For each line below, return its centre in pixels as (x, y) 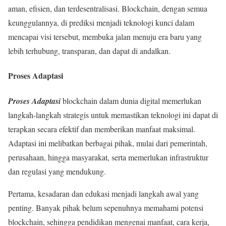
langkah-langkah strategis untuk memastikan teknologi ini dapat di (113, 115)
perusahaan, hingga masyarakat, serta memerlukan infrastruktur (108, 157)
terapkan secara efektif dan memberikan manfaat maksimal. (102, 129)
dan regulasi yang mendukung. (57, 171)
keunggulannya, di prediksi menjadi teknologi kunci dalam (101, 22)
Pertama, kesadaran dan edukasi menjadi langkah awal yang (103, 193)
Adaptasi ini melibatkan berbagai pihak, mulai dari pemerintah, (108, 143)
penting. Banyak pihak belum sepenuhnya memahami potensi (106, 207)
